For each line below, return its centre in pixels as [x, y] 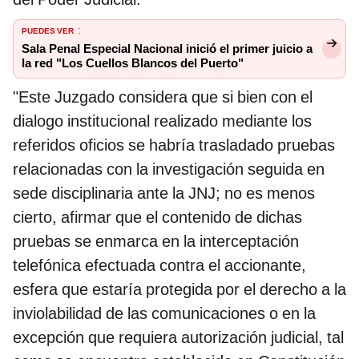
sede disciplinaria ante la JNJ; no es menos [164, 194]
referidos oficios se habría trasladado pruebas [174, 145]
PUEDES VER [48, 30]
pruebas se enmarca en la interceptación [156, 242]
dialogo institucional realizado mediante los [162, 121]
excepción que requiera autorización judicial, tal [178, 338]
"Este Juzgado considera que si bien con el [163, 97]
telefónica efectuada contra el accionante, [159, 266]
